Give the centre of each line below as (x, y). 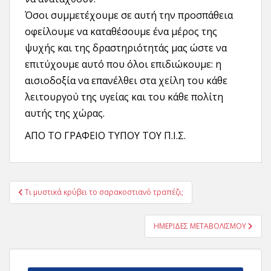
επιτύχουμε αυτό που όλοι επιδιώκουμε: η (123, 64)
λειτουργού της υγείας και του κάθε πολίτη (124, 97)
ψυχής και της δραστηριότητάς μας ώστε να (126, 48)
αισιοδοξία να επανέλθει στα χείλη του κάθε (126, 80)
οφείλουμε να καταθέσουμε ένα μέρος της (121, 31)
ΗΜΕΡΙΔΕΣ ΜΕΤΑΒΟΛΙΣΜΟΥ (201, 226)
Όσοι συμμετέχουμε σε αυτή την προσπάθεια (129, 15)
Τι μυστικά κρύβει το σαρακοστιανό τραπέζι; (104, 192)
